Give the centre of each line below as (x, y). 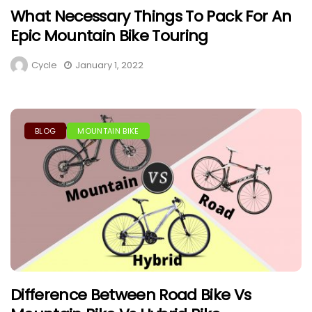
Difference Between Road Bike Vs (131, 295)
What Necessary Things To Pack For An (151, 17)
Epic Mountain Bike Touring (109, 36)
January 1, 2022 (109, 65)
